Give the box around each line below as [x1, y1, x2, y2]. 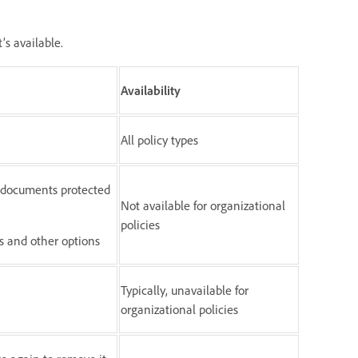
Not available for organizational [121, 197, 285, 214]
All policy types [121, 132, 198, 149]
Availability [121, 82, 181, 99]
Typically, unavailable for [121, 282, 249, 299]
